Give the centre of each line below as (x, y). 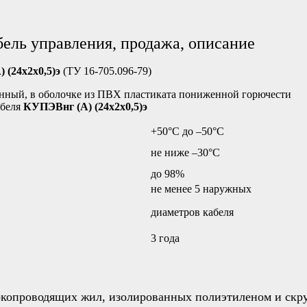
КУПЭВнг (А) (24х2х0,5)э (85, 106)
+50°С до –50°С (187, 131)
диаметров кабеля (192, 212)
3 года (165, 238)
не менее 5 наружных (201, 188)
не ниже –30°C (185, 152)
